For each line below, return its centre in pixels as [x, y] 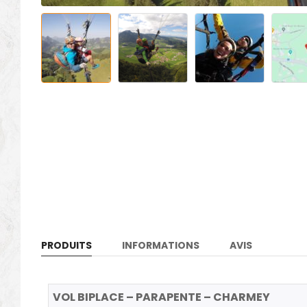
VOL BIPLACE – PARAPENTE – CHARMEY [162, 297]
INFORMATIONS [161, 246]
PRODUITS [66, 246]
